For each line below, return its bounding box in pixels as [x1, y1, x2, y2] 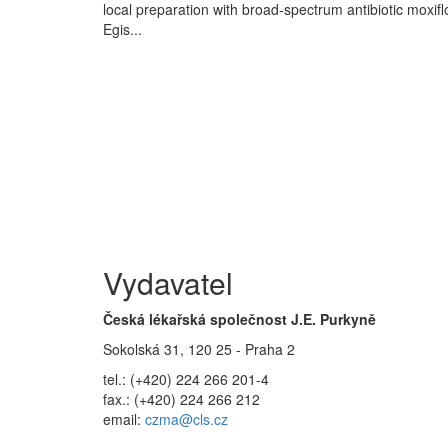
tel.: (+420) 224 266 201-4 [102, 369, 269, 389]
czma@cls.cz [144, 409, 228, 429]
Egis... [102, 19, 142, 39]
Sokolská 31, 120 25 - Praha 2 [102, 339, 295, 359]
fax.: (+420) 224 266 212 [102, 389, 260, 409]
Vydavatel [102, 261, 233, 304]
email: [102, 409, 145, 429]
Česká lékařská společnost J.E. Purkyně [102, 309, 376, 329]
